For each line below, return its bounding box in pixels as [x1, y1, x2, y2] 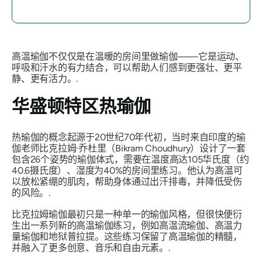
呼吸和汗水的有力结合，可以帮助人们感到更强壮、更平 [12, 62, 243, 73]
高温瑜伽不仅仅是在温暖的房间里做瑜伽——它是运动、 [12, 51, 244, 62]
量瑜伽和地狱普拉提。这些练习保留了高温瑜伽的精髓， [12, 231, 243, 242]
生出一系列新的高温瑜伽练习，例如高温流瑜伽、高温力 [12, 220, 243, 231]
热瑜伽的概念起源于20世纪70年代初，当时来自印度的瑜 [12, 132, 246, 143]
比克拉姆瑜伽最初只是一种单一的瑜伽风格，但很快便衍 [12, 209, 243, 220]
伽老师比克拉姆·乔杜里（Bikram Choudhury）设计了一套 [12, 143, 246, 154]
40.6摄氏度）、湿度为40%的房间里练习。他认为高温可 [12, 165, 243, 176]
